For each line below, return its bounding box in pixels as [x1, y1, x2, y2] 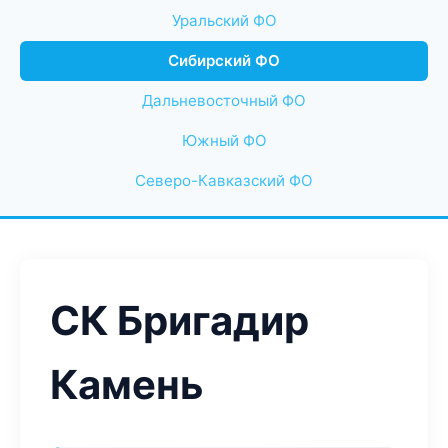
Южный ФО [181, 131, 267, 150]
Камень [50, 360, 204, 409]
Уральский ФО [171, 11, 277, 30]
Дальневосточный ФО [142, 91, 306, 110]
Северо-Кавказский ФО [135, 171, 313, 190]
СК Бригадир [50, 296, 309, 345]
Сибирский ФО [168, 51, 280, 70]
